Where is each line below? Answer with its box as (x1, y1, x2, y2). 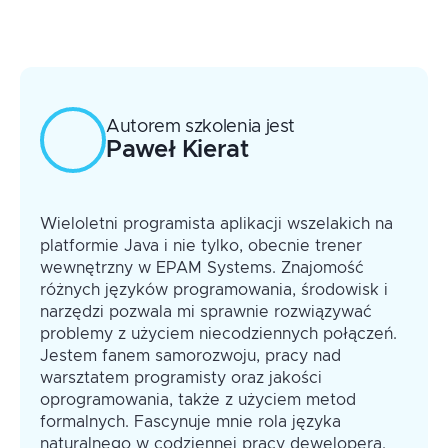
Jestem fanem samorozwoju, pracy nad (40, 348, 341, 364)
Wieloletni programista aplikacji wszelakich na (40, 216, 393, 232)
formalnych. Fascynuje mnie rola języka (40, 414, 341, 430)
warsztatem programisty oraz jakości (40, 370, 322, 386)
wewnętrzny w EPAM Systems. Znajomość (40, 260, 364, 276)
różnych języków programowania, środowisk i (40, 282, 388, 298)
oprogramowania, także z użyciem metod (40, 392, 356, 408)
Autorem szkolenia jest (106, 117, 296, 136)
